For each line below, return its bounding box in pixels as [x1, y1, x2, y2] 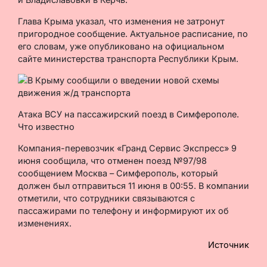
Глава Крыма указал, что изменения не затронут [18, 15, 225, 26]
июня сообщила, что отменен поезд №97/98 [18, 155, 207, 166]
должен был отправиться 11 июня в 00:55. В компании [18, 180, 249, 191]
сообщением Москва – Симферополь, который [18, 167, 218, 178]
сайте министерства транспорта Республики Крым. [18, 53, 238, 64]
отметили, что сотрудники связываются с [18, 193, 195, 203]
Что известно [18, 121, 74, 132]
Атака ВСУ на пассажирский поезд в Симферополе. [18, 108, 239, 119]
